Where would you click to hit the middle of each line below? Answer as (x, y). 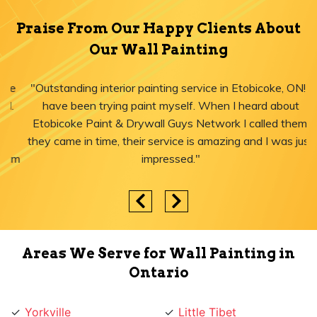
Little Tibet (207, 295)
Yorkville (48, 295)
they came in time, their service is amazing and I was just (158, 141)
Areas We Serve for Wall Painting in (158, 236)
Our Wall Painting (158, 50)
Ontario (158, 255)
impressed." (158, 159)
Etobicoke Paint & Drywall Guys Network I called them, (158, 123)
